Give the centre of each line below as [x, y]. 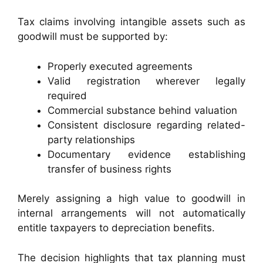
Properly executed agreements [120, 66]
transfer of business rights [109, 169]
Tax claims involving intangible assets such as [131, 22]
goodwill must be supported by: [93, 37]
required [67, 95]
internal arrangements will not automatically [131, 213]
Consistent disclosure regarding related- [146, 125]
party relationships [91, 139]
